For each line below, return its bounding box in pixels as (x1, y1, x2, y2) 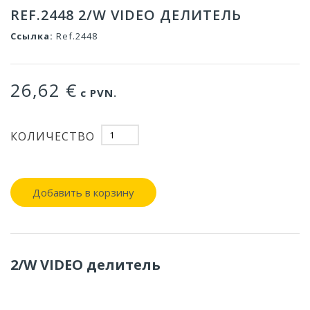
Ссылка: (10, 30, 53, 43)
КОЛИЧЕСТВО (10, 128, 95, 144)
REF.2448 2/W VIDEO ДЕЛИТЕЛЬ (10, 6, 241, 25)
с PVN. (77, 86, 117, 100)
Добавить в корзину (33, 185, 134, 200)
